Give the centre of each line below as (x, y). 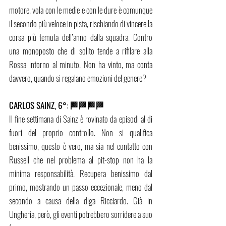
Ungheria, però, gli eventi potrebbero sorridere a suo (81, 214)
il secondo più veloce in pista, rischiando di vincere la (81, 24)
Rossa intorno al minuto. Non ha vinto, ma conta (81, 65)
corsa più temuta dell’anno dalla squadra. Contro (81, 37)
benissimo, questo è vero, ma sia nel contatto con (81, 146)
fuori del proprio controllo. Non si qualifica (81, 133)
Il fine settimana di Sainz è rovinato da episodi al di (81, 119)
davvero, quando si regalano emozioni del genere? (78, 78)
